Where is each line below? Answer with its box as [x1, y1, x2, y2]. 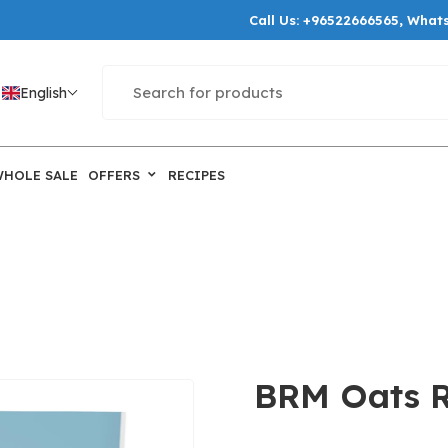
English [19, 83, 67, 102]
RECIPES [168, 166, 225, 183]
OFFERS [88, 166, 140, 183]
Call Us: [249, 12, 303, 28]
